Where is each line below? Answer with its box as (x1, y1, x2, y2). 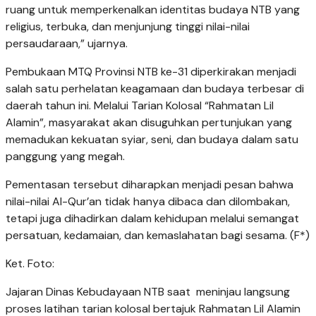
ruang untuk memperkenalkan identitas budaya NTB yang (6, 1, 300, 17)
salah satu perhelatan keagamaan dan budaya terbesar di (6, 80, 304, 96)
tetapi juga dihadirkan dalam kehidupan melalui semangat (6, 210, 299, 226)
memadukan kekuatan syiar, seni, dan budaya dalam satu (6, 131, 298, 147)
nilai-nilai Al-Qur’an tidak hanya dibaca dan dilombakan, (6, 193, 290, 209)
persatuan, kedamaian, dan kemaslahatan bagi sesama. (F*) (6, 227, 310, 243)
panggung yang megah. (6, 148, 125, 164)
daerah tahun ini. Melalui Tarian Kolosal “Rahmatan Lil (6, 97, 274, 113)
